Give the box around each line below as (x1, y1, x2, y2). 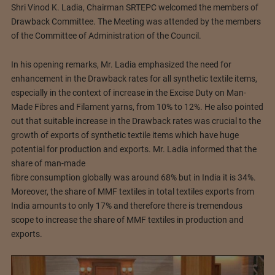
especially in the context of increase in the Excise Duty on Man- (10, 87, 246, 98)
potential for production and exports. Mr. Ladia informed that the (10, 144, 257, 154)
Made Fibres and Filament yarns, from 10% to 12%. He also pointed (10, 101, 263, 112)
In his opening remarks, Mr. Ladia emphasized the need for (10, 59, 231, 69)
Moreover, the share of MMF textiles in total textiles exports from (10, 186, 254, 196)
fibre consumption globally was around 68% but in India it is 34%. (10, 172, 256, 182)
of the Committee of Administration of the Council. (10, 30, 201, 41)
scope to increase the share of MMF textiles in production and (10, 214, 244, 225)
